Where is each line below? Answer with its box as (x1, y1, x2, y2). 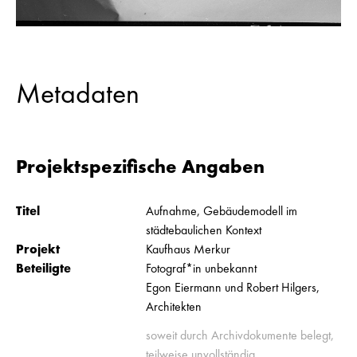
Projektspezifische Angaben (16, 153, 265, 178)
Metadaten (16, 74, 139, 112)
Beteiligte (16, 259, 71, 277)
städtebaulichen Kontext (146, 221, 262, 238)
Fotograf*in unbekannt (146, 259, 257, 277)
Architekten (146, 297, 202, 315)
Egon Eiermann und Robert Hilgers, (146, 278, 320, 296)
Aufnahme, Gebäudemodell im (146, 202, 298, 219)
